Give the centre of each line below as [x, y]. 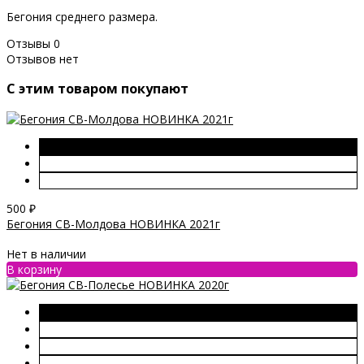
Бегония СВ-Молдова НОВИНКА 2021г [113, 223]
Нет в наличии [46, 254]
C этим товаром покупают [97, 89]
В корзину [34, 270]
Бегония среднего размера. [82, 16]
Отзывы [30, 43]
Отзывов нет [43, 58]
